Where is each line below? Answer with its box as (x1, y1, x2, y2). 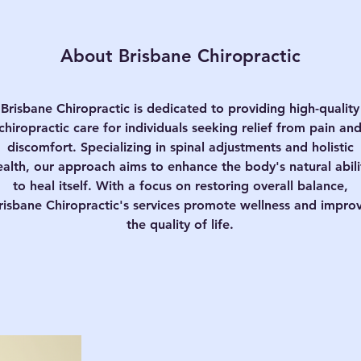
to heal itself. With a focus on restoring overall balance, (12, 178, 348, 193)
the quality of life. (127, 217, 234, 232)
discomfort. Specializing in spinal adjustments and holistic (6, 139, 354, 155)
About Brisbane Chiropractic (60, 45, 301, 67)
